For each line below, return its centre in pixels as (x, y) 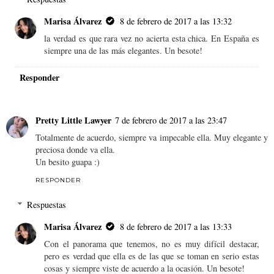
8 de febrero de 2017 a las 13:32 (176, 21)
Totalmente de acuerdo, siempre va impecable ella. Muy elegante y (152, 138)
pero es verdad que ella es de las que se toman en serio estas (152, 256)
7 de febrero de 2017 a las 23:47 (171, 120)
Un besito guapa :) (68, 162)
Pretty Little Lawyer (73, 120)
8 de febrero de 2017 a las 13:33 (176, 226)
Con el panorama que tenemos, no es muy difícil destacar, (152, 243)
